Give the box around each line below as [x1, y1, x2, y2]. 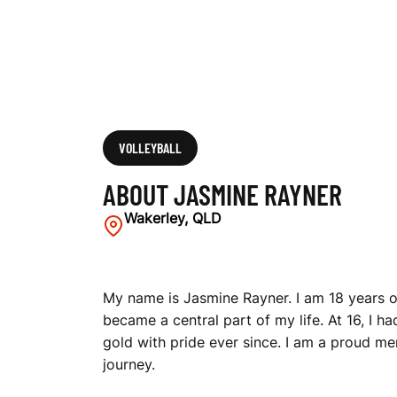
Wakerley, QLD [124, 208, 222, 227]
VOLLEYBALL [119, 138, 182, 156]
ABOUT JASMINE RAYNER [103, 176, 342, 211]
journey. [103, 354, 155, 373]
